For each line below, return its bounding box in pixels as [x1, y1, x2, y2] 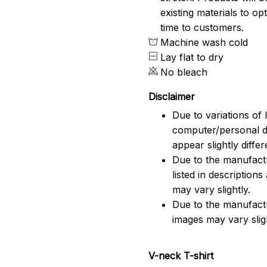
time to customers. [160, 21, 244, 34]
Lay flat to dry [160, 51, 224, 64]
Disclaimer [148, 91, 195, 103]
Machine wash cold [160, 36, 249, 49]
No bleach [160, 66, 208, 79]
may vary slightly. [172, 183, 251, 195]
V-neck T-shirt [148, 250, 213, 262]
